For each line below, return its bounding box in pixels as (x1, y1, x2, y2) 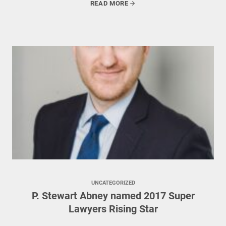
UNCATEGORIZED (91, 180, 135, 186)
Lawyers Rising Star (68, 203, 158, 215)
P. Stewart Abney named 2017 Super (31, 190, 195, 202)
